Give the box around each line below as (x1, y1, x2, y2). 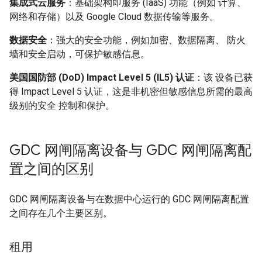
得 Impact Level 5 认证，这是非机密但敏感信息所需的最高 (9, 86, 253, 97)
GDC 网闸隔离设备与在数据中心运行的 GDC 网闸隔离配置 (9, 194, 249, 205)
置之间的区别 (9, 160, 94, 178)
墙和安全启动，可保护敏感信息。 (9, 49, 150, 60)
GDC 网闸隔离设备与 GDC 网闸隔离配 (9, 142, 251, 159)
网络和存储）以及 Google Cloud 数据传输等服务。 (9, 11, 219, 22)
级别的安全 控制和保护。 (9, 100, 115, 111)
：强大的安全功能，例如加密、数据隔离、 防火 (47, 35, 246, 46)
